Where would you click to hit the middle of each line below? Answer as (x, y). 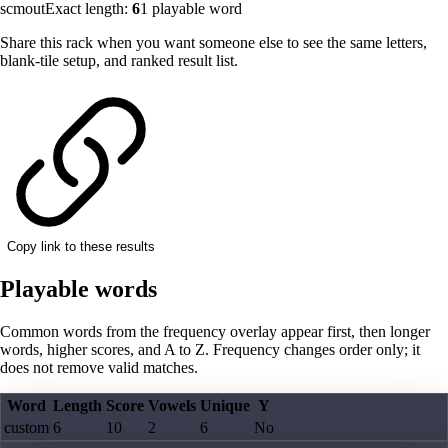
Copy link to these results (81, 247)
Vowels (172, 406)
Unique (225, 406)
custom (26, 428)
